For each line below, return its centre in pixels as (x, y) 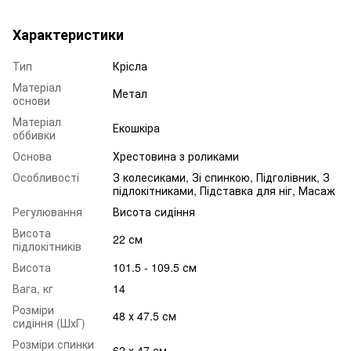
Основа (32, 156)
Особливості (46, 177)
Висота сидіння (154, 212)
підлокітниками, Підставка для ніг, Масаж (224, 191)
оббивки (34, 135)
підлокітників (47, 246)
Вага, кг (33, 289)
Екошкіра (136, 128)
